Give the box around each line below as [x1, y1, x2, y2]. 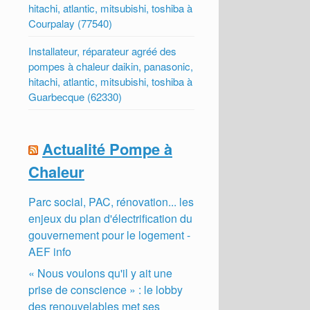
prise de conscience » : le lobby [28, 281, 183, 298]
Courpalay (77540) [28, 15, 113, 30]
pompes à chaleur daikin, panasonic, [28, 58, 194, 73]
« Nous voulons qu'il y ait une [28, 264, 173, 281]
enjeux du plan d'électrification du [28, 210, 193, 226]
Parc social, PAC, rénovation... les [28, 193, 194, 210]
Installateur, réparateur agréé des [28, 43, 177, 58]
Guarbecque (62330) [28, 89, 122, 104]
